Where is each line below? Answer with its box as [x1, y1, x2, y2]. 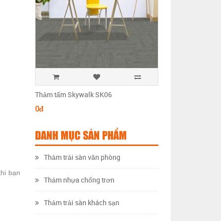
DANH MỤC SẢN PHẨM [35, 131, 127, 142]
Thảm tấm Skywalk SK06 [35, 90, 112, 100]
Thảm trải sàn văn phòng [44, 152, 120, 162]
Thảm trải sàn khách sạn [44, 198, 119, 208]
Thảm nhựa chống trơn [44, 175, 114, 185]
